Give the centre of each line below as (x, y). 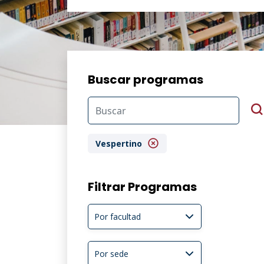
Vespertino (120, 143)
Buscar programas (146, 80)
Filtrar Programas (142, 187)
